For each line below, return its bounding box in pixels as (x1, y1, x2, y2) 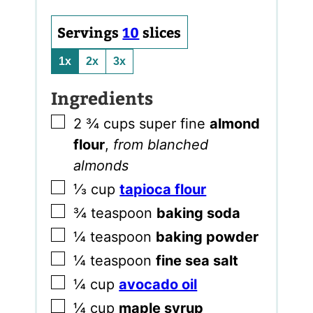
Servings (57, 22, 123, 41)
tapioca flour (119, 180, 207, 198)
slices (143, 22, 182, 41)
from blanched (113, 136, 209, 153)
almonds (73, 156, 129, 174)
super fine (139, 115, 210, 132)
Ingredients (51, 85, 154, 110)
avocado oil (119, 276, 198, 293)
